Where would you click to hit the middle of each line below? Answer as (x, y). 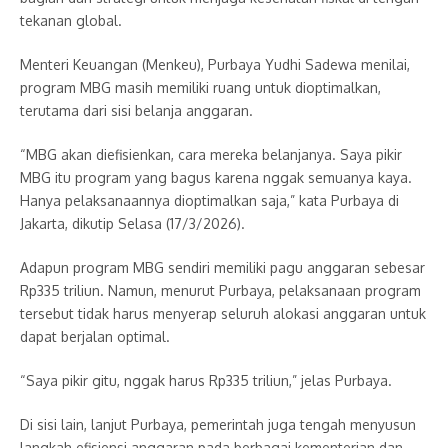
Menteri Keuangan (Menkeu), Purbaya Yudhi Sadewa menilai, (215, 65)
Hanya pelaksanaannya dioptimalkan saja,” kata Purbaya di (209, 201)
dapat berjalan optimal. (95, 337)
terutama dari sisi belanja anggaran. (136, 111)
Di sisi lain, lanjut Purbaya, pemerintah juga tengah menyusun (218, 425)
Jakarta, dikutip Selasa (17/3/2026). (132, 224)
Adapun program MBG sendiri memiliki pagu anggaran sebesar (222, 268)
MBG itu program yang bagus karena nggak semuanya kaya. (216, 178)
